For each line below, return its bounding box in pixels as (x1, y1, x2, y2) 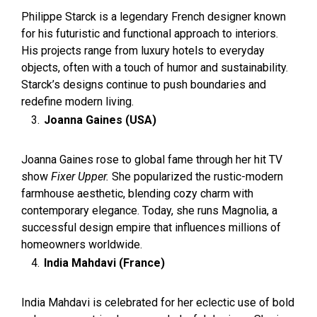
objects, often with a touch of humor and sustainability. (21, 61, 288, 74)
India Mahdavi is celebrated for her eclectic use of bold (21, 296, 294, 309)
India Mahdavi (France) (44, 256, 165, 270)
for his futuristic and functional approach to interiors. (21, 27, 278, 40)
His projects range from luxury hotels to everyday (21, 44, 265, 57)
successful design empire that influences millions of (21, 221, 281, 234)
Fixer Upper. (51, 170, 109, 183)
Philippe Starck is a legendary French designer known (21, 10, 286, 23)
